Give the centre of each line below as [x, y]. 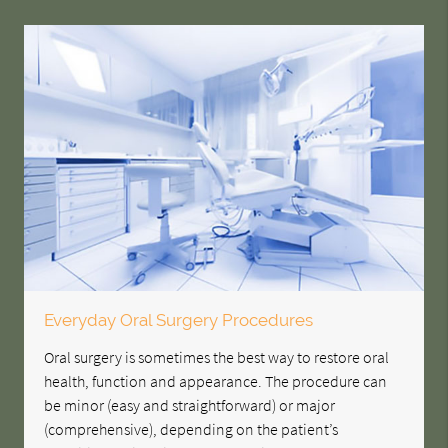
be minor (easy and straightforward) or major [190, 405]
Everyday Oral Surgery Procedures [179, 320]
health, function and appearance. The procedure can [216, 381]
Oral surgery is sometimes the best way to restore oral [217, 357]
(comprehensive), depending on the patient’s [191, 429]
